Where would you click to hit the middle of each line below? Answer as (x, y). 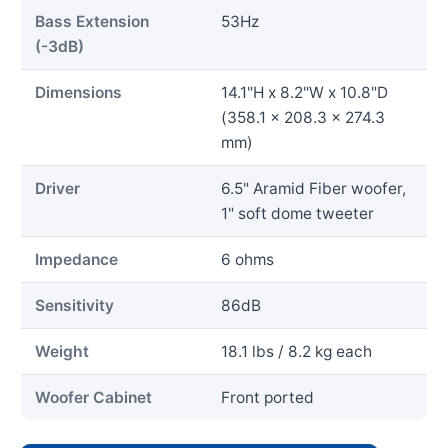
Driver (57, 189)
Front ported (267, 398)
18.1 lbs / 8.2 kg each (296, 352)
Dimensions (78, 93)
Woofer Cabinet (93, 398)
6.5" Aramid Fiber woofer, (313, 189)
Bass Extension (92, 22)
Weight (62, 352)
